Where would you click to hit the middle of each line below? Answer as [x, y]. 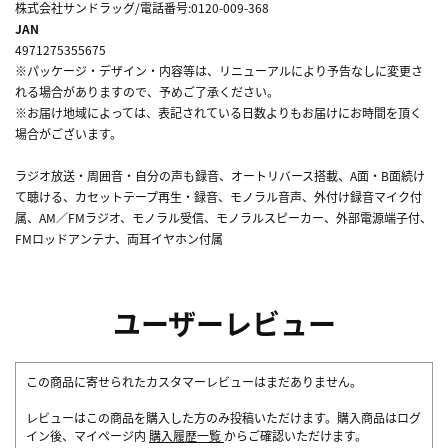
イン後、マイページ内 [87, 435]
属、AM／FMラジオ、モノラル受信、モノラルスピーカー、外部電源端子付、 [223, 217]
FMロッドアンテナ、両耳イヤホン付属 [119, 238]
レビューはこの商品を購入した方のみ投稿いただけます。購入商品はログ [223, 417]
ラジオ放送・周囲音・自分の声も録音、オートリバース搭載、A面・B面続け [220, 175]
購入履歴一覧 [186, 435]
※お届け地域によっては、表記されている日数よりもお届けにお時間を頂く [218, 112]
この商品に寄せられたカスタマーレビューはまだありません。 [194, 381]
